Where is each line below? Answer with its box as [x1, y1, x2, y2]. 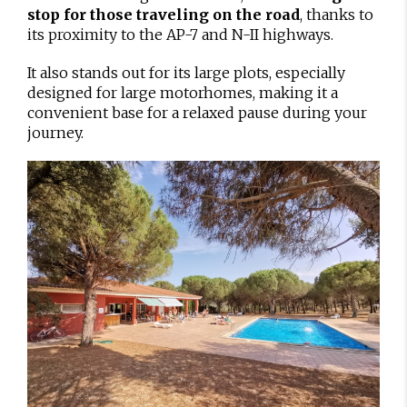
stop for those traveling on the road [27, 5, 300, 25]
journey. [27, 124, 84, 143]
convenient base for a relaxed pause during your [27, 104, 367, 123]
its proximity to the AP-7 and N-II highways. [27, 25, 333, 45]
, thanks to [300, 5, 373, 25]
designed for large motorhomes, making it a [27, 84, 338, 103]
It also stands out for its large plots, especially [27, 64, 345, 83]
